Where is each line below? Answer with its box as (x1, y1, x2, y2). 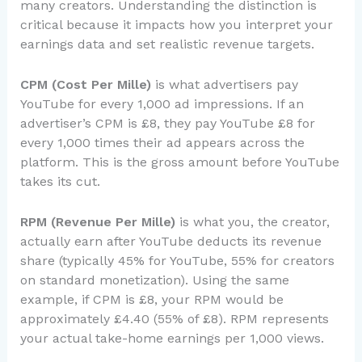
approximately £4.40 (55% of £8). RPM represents (19, 310, 329, 326)
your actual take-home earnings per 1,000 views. (19, 330, 324, 346)
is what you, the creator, (175, 213, 330, 229)
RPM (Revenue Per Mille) (19, 213, 175, 229)
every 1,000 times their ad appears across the (19, 134, 305, 150)
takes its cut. (19, 173, 100, 189)
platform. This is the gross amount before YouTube (19, 154, 339, 170)
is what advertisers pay (150, 76, 298, 92)
